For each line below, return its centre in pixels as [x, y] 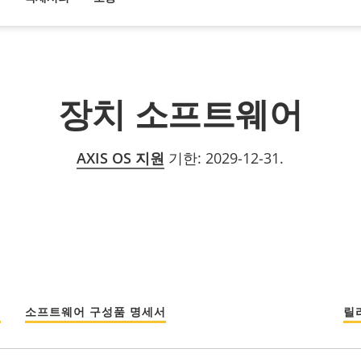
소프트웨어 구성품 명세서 [95, 312]
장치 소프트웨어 [180, 113]
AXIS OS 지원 [121, 158]
